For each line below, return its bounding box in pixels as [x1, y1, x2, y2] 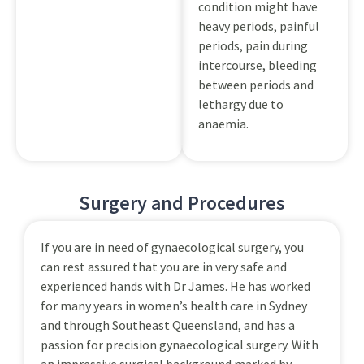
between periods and [198, 76, 314, 93]
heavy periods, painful [198, 17, 319, 34]
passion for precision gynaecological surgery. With [41, 336, 318, 353]
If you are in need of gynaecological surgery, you [41, 239, 304, 256]
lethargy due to [198, 95, 284, 112]
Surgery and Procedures [79, 190, 285, 216]
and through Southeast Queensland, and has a [41, 317, 295, 334]
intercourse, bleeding [198, 56, 317, 73]
